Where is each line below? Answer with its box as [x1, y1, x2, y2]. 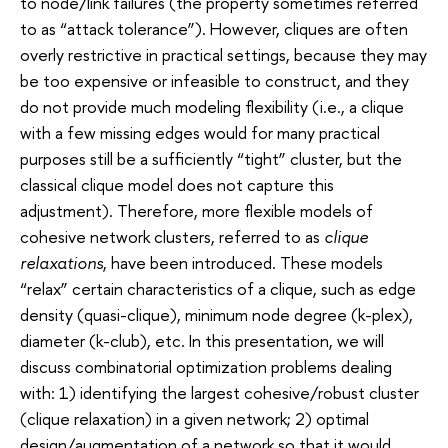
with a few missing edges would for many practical [20, 120, 380, 144]
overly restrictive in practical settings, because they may [20, 42, 427, 66]
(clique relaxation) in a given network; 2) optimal [20, 406, 369, 430]
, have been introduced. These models [103, 250, 383, 274]
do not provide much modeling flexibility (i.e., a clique [20, 94, 404, 118]
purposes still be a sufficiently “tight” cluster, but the [20, 146, 402, 170]
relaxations [20, 250, 103, 274]
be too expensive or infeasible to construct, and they [20, 68, 409, 92]
